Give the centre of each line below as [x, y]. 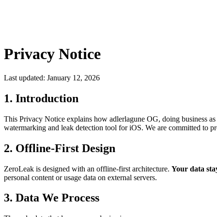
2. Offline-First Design [60, 148]
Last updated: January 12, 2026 [52, 77]
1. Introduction [41, 98]
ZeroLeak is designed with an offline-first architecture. [88, 169]
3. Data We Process [52, 198]
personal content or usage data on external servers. [80, 177]
